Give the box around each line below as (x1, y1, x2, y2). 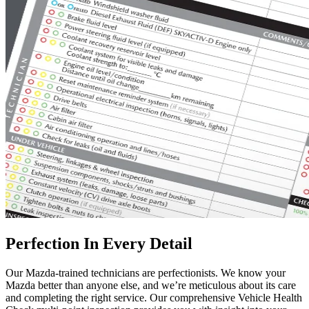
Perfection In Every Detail (6, 235, 192, 253)
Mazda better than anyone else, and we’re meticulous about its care (6, 279, 296, 292)
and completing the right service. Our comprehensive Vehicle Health (6, 292, 302, 304)
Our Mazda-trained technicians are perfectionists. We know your (6, 267, 286, 279)
